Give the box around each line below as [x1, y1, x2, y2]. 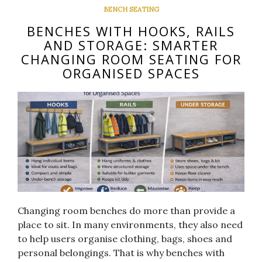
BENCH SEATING [103, 5, 159, 14]
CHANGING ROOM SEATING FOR [20, 50, 242, 68]
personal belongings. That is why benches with [18, 246, 225, 258]
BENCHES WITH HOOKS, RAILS [27, 22, 235, 40]
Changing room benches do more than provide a [18, 204, 235, 216]
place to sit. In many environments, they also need [18, 218, 243, 230]
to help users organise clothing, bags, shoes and [18, 232, 232, 244]
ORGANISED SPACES [62, 64, 200, 82]
